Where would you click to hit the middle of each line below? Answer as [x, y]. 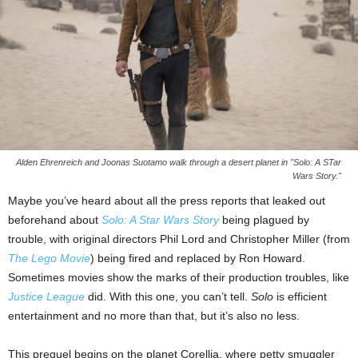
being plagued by [264, 219]
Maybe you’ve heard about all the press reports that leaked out [167, 200]
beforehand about [55, 219]
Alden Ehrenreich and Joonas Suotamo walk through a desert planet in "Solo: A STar [179, 162]
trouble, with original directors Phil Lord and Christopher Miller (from [179, 239]
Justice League [46, 296]
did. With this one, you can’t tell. [168, 296]
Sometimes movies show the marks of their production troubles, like [179, 277]
